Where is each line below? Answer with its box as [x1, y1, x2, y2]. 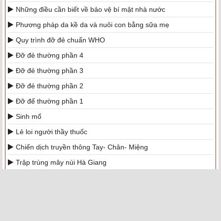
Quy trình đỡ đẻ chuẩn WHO [16, 36, 105, 44]
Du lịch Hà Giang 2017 [16, 188, 86, 197]
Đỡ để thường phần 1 [16, 97, 83, 105]
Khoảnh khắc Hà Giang [16, 173, 88, 182]
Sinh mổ [16, 112, 41, 120]
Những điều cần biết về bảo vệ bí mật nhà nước [16, 5, 165, 13]
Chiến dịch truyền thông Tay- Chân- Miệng [16, 143, 148, 151]
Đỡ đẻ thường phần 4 [16, 51, 83, 59]
